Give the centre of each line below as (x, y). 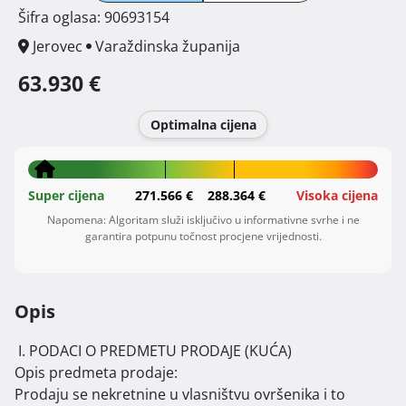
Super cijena (66, 196)
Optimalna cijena (203, 125)
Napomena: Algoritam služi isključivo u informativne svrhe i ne (203, 220)
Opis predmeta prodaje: (96, 373)
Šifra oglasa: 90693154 (94, 18)
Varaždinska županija (168, 47)
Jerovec (58, 47)
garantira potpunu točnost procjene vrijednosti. (203, 237)
